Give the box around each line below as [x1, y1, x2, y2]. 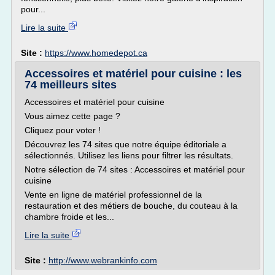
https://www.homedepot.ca [45, 48, 147, 58]
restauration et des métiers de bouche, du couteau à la [25, 201, 238, 211]
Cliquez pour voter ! [25, 125, 101, 135]
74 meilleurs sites [25, 79, 117, 91]
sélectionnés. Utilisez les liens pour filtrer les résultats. [25, 150, 233, 160]
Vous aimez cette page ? [25, 111, 120, 121]
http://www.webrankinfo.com [48, 255, 157, 265]
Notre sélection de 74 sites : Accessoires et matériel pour [25, 165, 245, 174]
